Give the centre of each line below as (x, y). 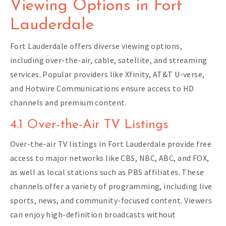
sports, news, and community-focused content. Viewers (111, 201)
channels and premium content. (68, 103)
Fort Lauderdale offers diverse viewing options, (96, 46)
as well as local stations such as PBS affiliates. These (107, 172)
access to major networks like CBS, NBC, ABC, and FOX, (110, 158)
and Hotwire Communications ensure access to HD (102, 89)
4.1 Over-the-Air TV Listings (89, 125)
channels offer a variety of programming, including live (111, 186)
